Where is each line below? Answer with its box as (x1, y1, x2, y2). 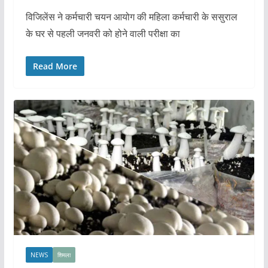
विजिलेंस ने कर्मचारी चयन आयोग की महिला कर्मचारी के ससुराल (25, 10, 237, 23)
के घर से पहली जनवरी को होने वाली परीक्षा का (25, 26, 180, 40)
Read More (32, 60, 77, 72)
